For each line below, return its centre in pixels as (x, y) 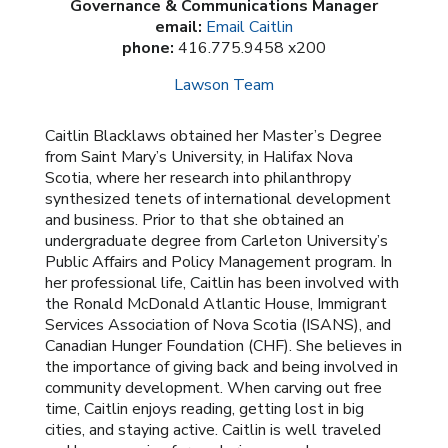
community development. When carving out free (213, 388)
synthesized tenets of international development (217, 199)
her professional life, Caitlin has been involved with (221, 283)
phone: (147, 48)
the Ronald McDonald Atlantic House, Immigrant (215, 304)
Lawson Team (223, 85)
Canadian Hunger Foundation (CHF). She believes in (223, 346)
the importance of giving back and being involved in (221, 367)
